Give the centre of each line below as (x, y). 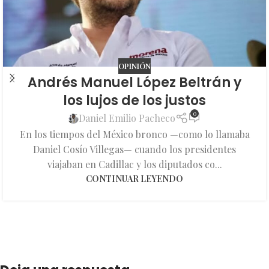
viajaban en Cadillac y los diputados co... (134, 165)
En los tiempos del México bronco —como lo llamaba (134, 134)
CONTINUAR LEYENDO (134, 179)
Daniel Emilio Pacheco (127, 118)
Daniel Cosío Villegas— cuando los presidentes (134, 150)
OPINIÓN (134, 66)
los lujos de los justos (134, 100)
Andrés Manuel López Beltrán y (134, 82)
